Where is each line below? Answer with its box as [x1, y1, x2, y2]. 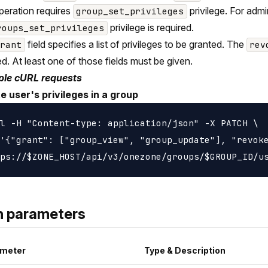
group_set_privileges [76, 5, 184, 17]
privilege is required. [107, 22, 194, 34]
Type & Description [144, 245, 226, 256]
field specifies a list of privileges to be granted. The [25, 38, 246, 51]
